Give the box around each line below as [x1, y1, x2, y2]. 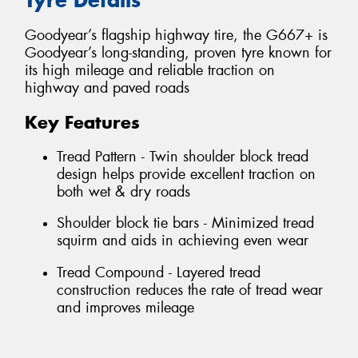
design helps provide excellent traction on [57, 164, 316, 184]
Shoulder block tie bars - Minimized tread [57, 213, 314, 233]
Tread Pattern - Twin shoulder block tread [57, 146, 308, 166]
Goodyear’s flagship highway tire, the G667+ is [25, 26, 328, 46]
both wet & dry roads [57, 181, 190, 201]
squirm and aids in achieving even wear [57, 231, 308, 251]
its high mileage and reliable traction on [25, 61, 275, 81]
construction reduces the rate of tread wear [57, 280, 323, 300]
